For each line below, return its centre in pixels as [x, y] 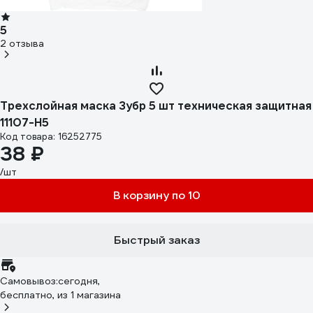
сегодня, [79, 281]
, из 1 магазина [87, 295]
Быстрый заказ [156, 240]
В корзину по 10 [156, 195]
